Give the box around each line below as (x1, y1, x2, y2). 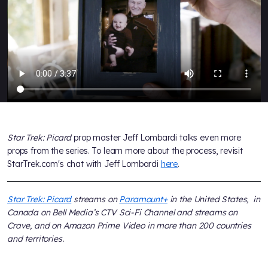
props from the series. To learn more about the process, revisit (7, 145, 243, 156)
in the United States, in (167, 193, 260, 205)
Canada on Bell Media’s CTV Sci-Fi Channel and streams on (7, 206, 238, 218)
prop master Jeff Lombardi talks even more (71, 132, 241, 143)
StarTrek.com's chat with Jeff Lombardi (7, 158, 161, 169)
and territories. (7, 233, 64, 244)
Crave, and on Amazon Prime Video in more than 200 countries (7, 220, 251, 231)
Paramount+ (119, 193, 167, 205)
